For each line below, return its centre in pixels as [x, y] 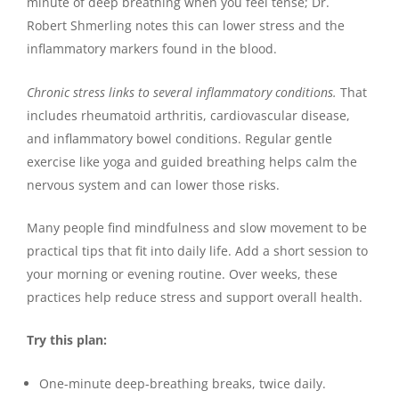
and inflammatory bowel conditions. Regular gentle [179, 138]
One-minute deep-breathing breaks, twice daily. [183, 383]
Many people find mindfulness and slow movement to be [197, 227]
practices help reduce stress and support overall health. [195, 297]
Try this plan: [67, 340]
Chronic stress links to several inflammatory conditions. [182, 92]
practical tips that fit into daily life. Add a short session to [197, 250]
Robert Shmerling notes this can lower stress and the [186, 26]
